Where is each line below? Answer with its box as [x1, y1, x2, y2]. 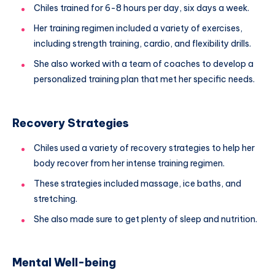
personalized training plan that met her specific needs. [34, 74, 255, 85]
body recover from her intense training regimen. [34, 157, 225, 169]
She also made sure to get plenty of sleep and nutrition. [34, 213, 257, 225]
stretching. [34, 193, 77, 204]
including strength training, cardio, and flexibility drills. [34, 38, 251, 50]
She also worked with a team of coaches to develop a [34, 58, 254, 70]
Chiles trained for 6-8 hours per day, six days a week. [34, 2, 249, 14]
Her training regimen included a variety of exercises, [34, 23, 242, 34]
